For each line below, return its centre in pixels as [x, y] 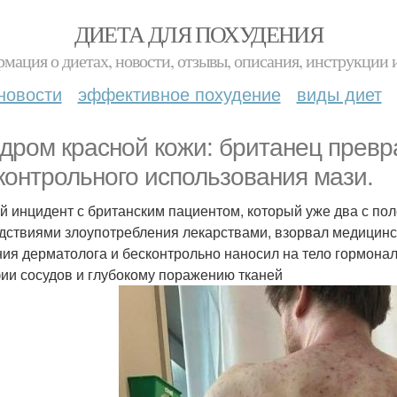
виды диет [339, 93]
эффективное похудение [179, 93]
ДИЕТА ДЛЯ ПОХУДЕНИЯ [198, 34]
